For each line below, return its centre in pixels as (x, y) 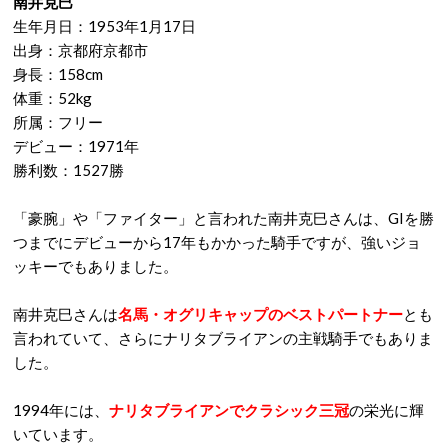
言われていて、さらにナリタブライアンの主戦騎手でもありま (223, 338)
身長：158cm (58, 74)
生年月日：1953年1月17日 (104, 26)
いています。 (58, 434)
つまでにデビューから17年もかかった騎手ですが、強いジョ (217, 242)
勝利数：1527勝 (68, 170)
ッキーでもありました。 (95, 266)
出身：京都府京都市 (80, 50)
